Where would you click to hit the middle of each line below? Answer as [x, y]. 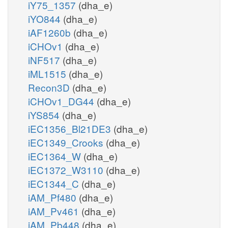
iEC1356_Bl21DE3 [71, 128]
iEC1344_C [55, 183]
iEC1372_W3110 [67, 169]
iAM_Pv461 [55, 211]
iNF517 [45, 60]
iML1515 [48, 73]
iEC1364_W [56, 156]
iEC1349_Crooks [67, 142]
